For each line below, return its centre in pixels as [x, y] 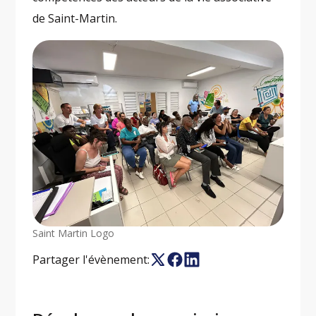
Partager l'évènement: [91, 260]
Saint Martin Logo [74, 233]
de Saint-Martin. [77, 19]
